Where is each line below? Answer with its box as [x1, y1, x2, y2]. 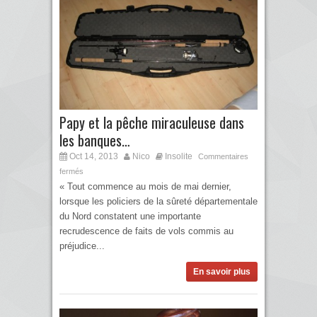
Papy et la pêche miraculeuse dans [59, 112, 244, 134]
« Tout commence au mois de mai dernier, [59, 181, 231, 192]
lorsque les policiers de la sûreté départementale [59, 196, 258, 207]
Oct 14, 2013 [67, 151, 118, 162]
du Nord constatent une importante [59, 211, 201, 222]
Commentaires [198, 152, 248, 161]
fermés [59, 167, 83, 176]
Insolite [165, 151, 192, 162]
